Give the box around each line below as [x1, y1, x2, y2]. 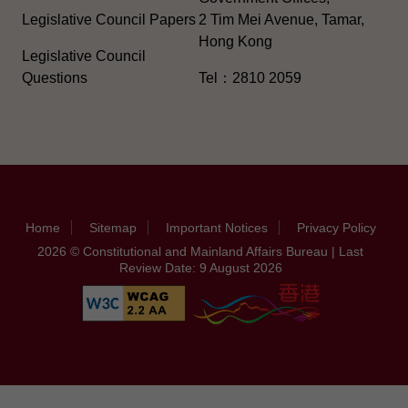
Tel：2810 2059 [199, 69, 301, 86]
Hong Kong [199, 33, 272, 49]
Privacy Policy [296, 219, 376, 235]
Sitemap [88, 219, 137, 235]
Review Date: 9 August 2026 [118, 260, 282, 275]
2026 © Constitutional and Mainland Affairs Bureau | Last [37, 243, 363, 259]
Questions [22, 69, 87, 86]
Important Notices [165, 219, 268, 235]
